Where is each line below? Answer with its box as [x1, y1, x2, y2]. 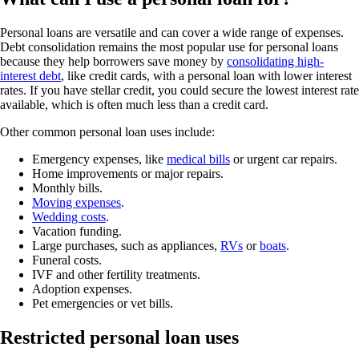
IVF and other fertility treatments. [32, 268, 200, 281]
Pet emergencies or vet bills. [32, 296, 173, 310]
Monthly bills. [32, 181, 103, 195]
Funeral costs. [32, 253, 102, 267]
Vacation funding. [32, 224, 122, 238]
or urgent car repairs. [230, 152, 337, 166]
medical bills [167, 152, 230, 166]
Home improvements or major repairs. [32, 167, 224, 180]
